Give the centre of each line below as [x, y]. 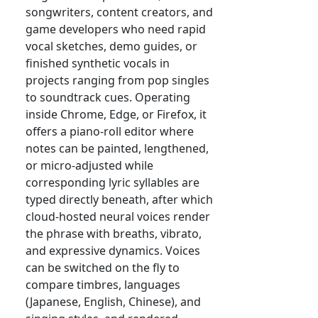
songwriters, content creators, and [119, 12]
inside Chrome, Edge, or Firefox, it [116, 115]
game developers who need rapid [116, 29]
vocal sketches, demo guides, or [111, 46]
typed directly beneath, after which [119, 200]
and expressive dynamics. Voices [113, 251]
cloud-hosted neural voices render [118, 217]
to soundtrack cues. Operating [108, 98]
